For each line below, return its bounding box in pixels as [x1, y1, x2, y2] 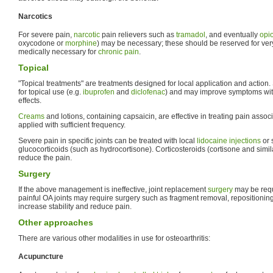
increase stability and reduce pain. [18, 202, 132, 211]
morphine [65, 39, 97, 48]
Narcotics [18, 12, 52, 21]
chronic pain [98, 48, 139, 57]
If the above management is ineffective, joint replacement [18, 185, 208, 194]
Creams [18, 112, 44, 121]
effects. [18, 96, 41, 105]
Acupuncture [18, 252, 63, 261]
